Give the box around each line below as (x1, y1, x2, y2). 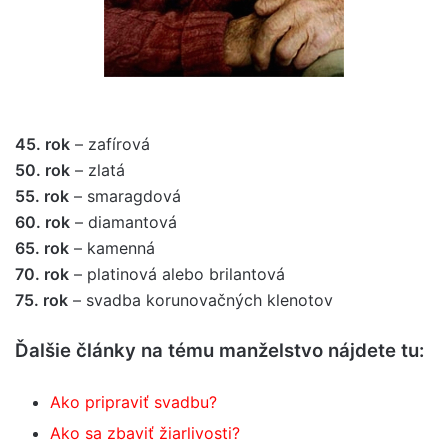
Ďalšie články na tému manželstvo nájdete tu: (15, 339, 424, 362)
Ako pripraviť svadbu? (50, 392, 217, 412)
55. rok (15, 186, 69, 206)
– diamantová (70, 212, 177, 232)
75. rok (15, 290, 68, 310)
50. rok (15, 160, 70, 180)
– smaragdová (69, 186, 181, 206)
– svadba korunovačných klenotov (68, 290, 333, 310)
